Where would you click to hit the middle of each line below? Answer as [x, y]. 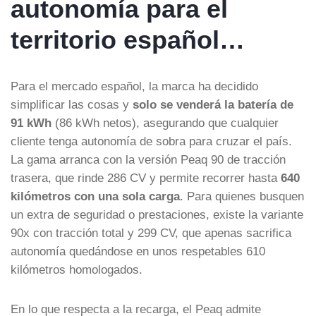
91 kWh [31, 122]
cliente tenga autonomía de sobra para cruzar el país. [151, 141]
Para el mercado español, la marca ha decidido [134, 86]
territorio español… [128, 39]
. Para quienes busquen [242, 196]
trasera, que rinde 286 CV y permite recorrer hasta [146, 177]
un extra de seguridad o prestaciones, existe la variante [157, 214]
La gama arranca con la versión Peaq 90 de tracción [148, 159]
